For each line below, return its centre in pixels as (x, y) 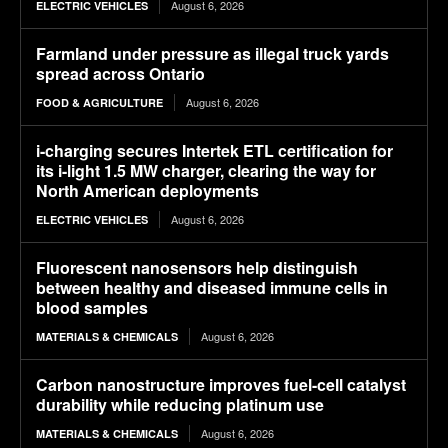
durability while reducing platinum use (180, 405)
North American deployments (147, 191)
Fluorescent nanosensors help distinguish (197, 268)
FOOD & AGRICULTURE (99, 103)
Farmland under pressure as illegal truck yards (212, 54)
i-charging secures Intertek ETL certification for (214, 151)
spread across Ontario (120, 74)
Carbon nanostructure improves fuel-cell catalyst (221, 385)
